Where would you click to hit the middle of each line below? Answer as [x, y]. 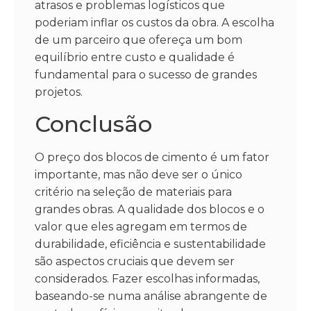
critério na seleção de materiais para [133, 192]
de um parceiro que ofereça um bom [138, 40]
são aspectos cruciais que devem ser [135, 261]
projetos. [59, 92]
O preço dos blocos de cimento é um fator [152, 157]
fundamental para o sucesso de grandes [146, 75]
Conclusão [93, 124]
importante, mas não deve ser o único [138, 174]
